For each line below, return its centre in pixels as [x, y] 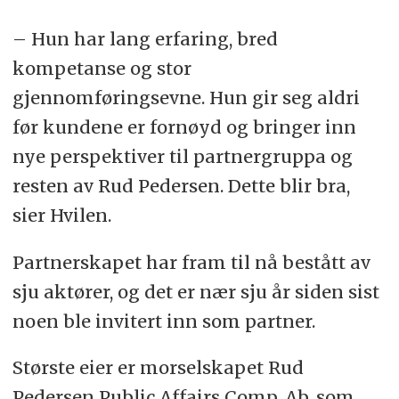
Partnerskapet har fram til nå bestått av [191, 262]
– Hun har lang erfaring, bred [145, 38]
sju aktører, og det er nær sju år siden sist [195, 291]
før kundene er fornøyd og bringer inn [184, 126]
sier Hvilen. [61, 215]
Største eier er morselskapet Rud [158, 368]
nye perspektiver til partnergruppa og [182, 156]
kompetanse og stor [102, 68]
